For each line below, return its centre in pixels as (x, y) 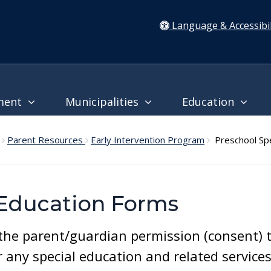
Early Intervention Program (148, 140)
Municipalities (105, 102)
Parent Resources (46, 140)
